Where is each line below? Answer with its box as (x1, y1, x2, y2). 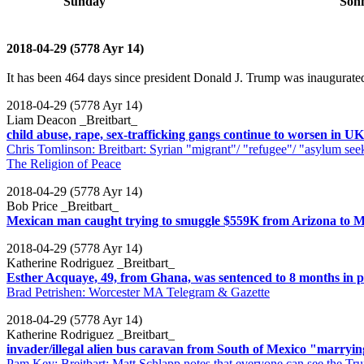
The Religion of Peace (6, 156, 121, 171)
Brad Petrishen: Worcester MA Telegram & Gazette (6, 284, 270, 299)
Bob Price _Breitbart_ (6, 198, 119, 213)
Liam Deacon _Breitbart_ (6, 112, 137, 127)
